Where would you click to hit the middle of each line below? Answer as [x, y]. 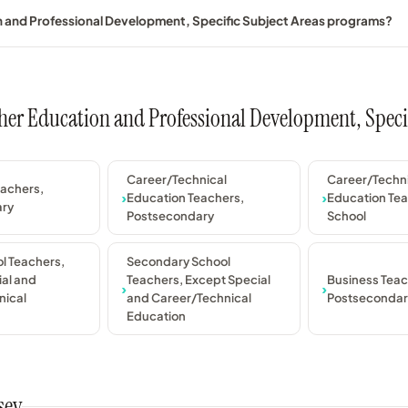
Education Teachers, [185, 198]
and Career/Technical [189, 298]
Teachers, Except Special [199, 280]
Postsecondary [170, 216]
